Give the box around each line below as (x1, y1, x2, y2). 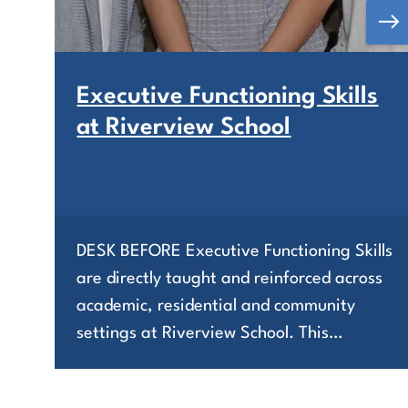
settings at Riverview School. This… (76, 324, 343, 342)
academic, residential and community (76, 297, 356, 314)
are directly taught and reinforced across (76, 270, 383, 287)
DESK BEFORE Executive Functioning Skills (76, 242, 393, 260)
